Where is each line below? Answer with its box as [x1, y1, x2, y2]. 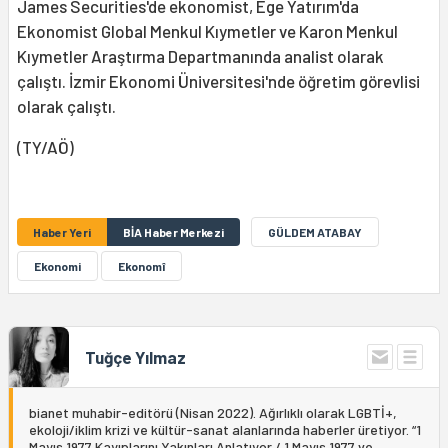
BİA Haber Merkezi [123, 225, 224, 240]
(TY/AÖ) [17, 137, 74, 158]
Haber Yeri [33, 225, 91, 240]
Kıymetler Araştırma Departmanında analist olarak [17, 46, 384, 67]
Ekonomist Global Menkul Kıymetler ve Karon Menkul [17, 21, 398, 42]
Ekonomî [118, 259, 165, 274]
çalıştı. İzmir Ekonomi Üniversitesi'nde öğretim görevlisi [17, 71, 420, 92]
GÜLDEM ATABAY [268, 225, 362, 240]
